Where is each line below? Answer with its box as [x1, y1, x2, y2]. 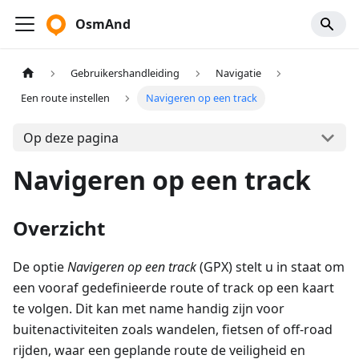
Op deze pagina [22, 128, 119, 147]
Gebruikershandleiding [71, 66, 180, 81]
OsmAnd [75, 15, 131, 33]
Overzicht [13, 215, 105, 242]
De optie [13, 258, 67, 276]
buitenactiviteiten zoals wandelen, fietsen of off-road [13, 321, 333, 339]
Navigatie [215, 66, 261, 81]
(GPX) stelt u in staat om [196, 258, 345, 276]
